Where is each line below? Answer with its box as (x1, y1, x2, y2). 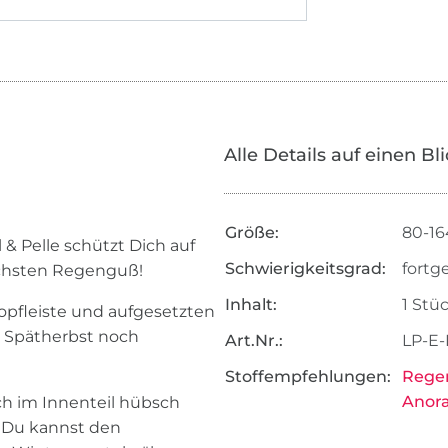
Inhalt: (224, 295, 277, 315)
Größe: (224, 223, 279, 243)
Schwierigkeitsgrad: (224, 259, 386, 279)
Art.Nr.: (224, 331, 283, 351)
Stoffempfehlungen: (224, 367, 391, 387)
